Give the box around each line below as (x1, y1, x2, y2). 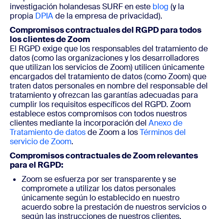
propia (10, 11, 35, 21)
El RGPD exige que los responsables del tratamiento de (10, 44, 208, 54)
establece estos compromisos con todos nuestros (10, 109, 187, 119)
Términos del (140, 127, 186, 137)
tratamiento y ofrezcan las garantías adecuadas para (10, 90, 198, 100)
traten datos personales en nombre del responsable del (10, 81, 208, 91)
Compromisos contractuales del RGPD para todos (10, 25, 201, 35)
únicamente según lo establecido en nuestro (22, 193, 179, 203)
